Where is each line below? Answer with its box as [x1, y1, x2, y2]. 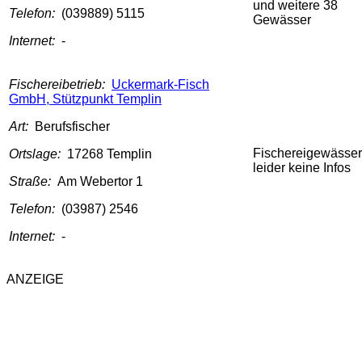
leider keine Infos [253, 161, 351, 175]
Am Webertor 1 [57, 175, 143, 189]
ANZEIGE [6, 272, 64, 287]
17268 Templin [67, 147, 152, 162]
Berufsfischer [35, 120, 110, 134]
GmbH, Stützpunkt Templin [9, 92, 162, 107]
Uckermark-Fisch [112, 78, 209, 92]
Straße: [9, 175, 57, 189]
